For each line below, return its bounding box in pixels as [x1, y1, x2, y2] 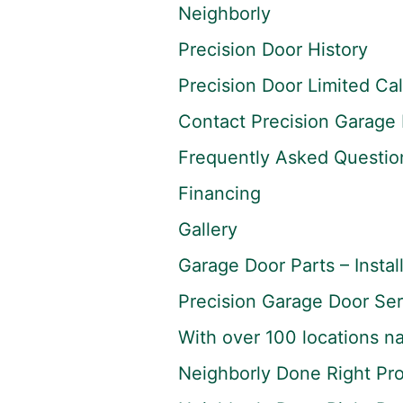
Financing [177, 183, 261, 204]
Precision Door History [177, 39, 368, 60]
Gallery [177, 219, 237, 240]
